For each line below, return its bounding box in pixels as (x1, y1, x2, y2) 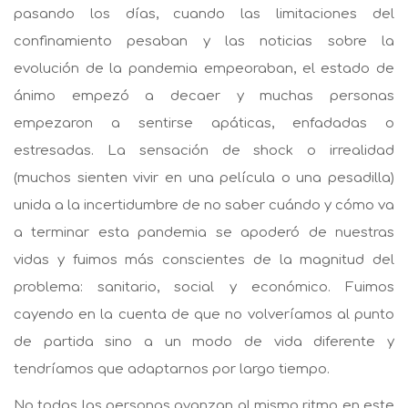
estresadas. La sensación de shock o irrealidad (14, 142, 394, 158)
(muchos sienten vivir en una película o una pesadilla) (14, 169, 394, 186)
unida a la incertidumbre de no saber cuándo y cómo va (14, 197, 394, 213)
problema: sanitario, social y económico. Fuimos (14, 279, 394, 295)
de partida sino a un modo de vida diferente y (14, 333, 394, 350)
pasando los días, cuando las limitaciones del (14, 5, 394, 22)
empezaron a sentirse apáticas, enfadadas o (14, 115, 394, 131)
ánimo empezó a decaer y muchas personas (14, 87, 394, 104)
